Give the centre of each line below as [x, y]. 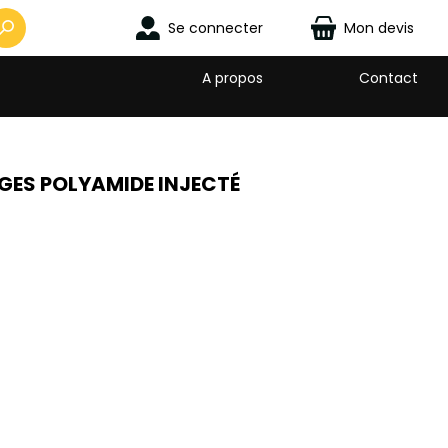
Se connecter [216, 27]
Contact [388, 78]
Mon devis [379, 27]
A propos [232, 78]
